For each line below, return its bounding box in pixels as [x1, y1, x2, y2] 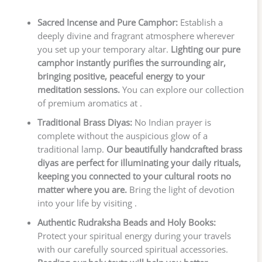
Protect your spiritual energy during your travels [37, 230, 231, 242]
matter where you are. [37, 184, 127, 196]
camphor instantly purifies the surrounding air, [37, 57, 226, 69]
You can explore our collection [119, 84, 244, 96]
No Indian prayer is [132, 116, 211, 129]
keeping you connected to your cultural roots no [37, 170, 231, 182]
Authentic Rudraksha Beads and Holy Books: [37, 216, 216, 229]
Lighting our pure [170, 43, 240, 56]
